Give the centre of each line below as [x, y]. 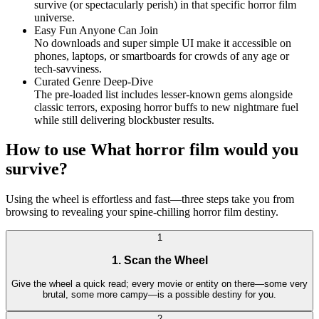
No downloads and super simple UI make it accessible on [163, 43]
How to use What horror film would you [152, 150]
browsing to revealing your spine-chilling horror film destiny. [142, 212]
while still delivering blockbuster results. [124, 120]
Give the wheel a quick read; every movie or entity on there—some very [159, 283]
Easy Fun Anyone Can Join [96, 30]
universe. [54, 17]
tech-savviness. [68, 68]
